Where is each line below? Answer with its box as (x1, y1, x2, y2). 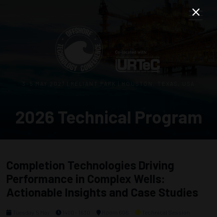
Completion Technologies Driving (6, 158, 174, 172)
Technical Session (142, 208, 190, 216)
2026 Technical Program (15, 106, 202, 127)
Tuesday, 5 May (12, 208, 49, 216)
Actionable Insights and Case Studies (6, 185, 198, 199)
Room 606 (101, 208, 129, 216)
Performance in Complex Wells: (6, 171, 165, 186)
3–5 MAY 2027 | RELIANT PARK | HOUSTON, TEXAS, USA (22, 80, 195, 87)
